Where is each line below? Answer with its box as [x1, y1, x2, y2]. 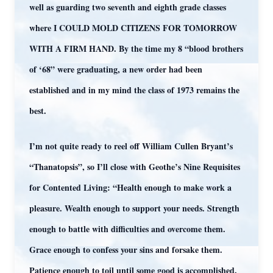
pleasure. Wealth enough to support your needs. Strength [29, 202, 239, 214]
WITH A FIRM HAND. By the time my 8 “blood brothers [29, 42, 243, 55]
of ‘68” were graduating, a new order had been [29, 63, 202, 76]
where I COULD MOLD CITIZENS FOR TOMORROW [29, 21, 237, 34]
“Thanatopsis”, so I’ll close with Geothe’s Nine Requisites [29, 160, 240, 173]
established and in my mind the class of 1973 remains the [29, 83, 239, 96]
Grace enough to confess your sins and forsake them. [29, 243, 222, 256]
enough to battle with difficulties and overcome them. [29, 222, 225, 235]
